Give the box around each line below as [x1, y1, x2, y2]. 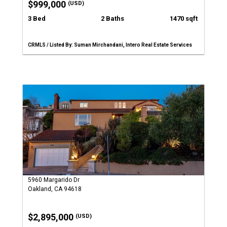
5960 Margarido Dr [28, 176, 80, 183]
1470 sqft [169, 15, 198, 23]
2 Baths [101, 15, 125, 23]
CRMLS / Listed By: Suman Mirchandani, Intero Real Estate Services [28, 42, 192, 48]
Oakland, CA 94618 [28, 185, 82, 193]
